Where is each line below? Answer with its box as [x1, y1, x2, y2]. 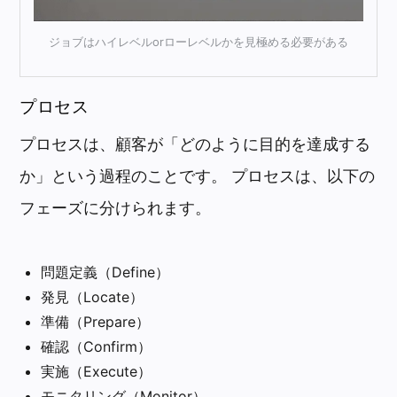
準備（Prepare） [41, 312, 151, 331]
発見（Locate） [41, 287, 144, 306]
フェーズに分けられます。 [19, 198, 212, 217]
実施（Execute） [41, 362, 152, 380]
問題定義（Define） [41, 262, 170, 281]
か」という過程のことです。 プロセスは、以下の [19, 166, 376, 185]
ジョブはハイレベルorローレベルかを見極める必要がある [49, 35, 348, 50]
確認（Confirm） [41, 337, 152, 355]
